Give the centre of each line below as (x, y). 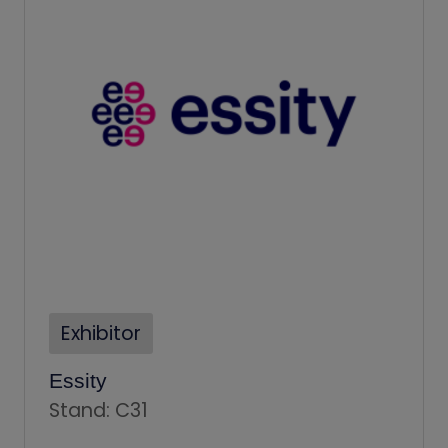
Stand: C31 (98, 410)
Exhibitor (101, 333)
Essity (78, 380)
